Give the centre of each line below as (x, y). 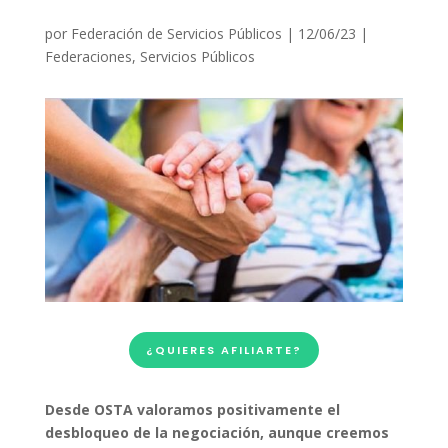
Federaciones (88, 56)
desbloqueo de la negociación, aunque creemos (216, 433)
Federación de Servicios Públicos (176, 33)
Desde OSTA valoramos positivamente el (192, 410)
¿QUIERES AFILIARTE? (223, 350)
